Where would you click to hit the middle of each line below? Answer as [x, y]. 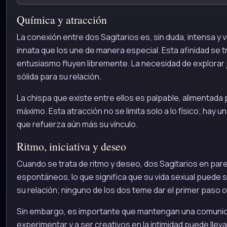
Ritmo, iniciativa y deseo [71, 146]
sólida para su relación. [59, 77]
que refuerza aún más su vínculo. [77, 124]
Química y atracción [62, 20]
